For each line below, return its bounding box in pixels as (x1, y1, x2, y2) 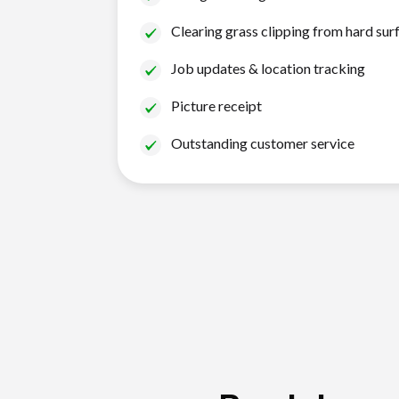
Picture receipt (171, 97, 262, 115)
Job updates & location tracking (171, 60, 365, 77)
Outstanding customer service (171, 134, 354, 152)
